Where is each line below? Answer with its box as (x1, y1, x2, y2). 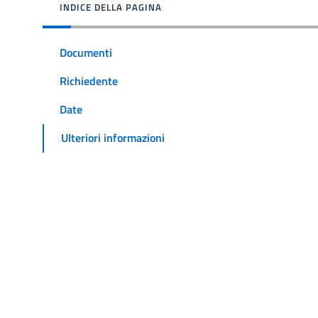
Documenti (60, 43, 112, 61)
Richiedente (60, 72, 118, 90)
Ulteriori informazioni (61, 129, 165, 147)
